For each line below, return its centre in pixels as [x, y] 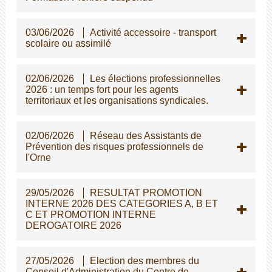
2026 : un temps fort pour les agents [102, 89]
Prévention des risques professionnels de [114, 146]
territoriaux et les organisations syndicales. [117, 100]
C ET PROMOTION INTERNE [90, 214]
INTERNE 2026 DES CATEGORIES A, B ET [121, 203]
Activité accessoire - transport [153, 32]
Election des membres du [144, 260]
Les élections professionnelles [155, 78]
